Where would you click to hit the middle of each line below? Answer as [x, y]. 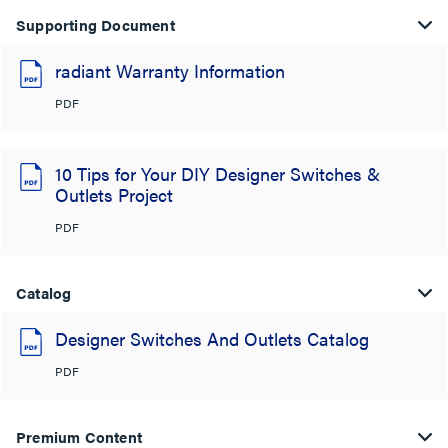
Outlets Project [114, 194]
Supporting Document [95, 24]
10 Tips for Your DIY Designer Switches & [217, 173]
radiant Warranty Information [170, 70]
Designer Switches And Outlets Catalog [212, 338]
